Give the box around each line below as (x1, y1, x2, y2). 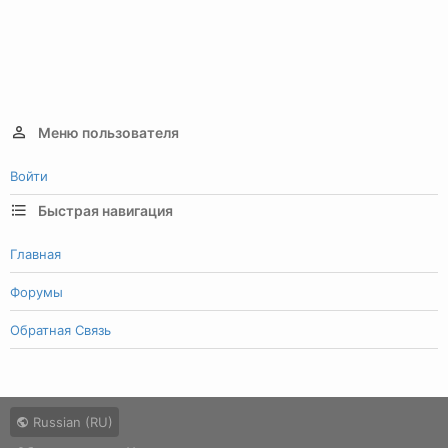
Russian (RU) (29, 414, 113, 431)
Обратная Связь (10, 321, 111, 338)
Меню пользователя (38, 123, 179, 141)
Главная (10, 245, 61, 262)
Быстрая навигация (38, 201, 173, 219)
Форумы (10, 283, 63, 300)
